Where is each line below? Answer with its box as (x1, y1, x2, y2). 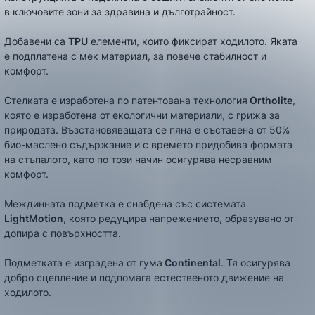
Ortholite (247, 94, 292, 106)
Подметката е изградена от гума (4, 257, 162, 269)
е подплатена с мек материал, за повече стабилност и (4, 50, 266, 62)
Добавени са (4, 35, 68, 47)
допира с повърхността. (4, 227, 121, 239)
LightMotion (4, 212, 63, 224)
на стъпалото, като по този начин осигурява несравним (4, 153, 272, 165)
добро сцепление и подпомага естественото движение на (4, 271, 284, 283)
